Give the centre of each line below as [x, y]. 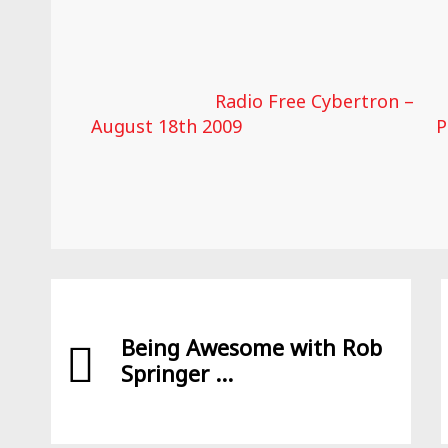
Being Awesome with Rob [252, 347]
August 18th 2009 [167, 126]
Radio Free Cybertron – [315, 101]
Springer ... [177, 373]
